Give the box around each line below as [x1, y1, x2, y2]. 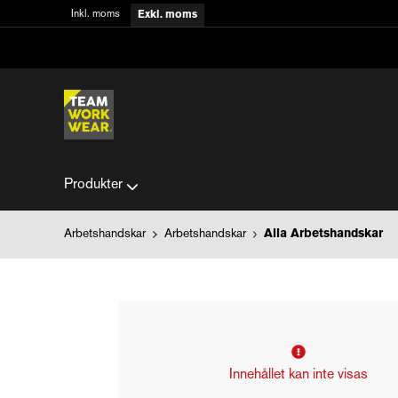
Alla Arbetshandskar [264, 228, 383, 240]
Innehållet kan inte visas [229, 369, 368, 382]
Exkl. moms [138, 11, 197, 20]
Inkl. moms [71, 10, 120, 20]
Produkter [64, 179, 123, 192]
